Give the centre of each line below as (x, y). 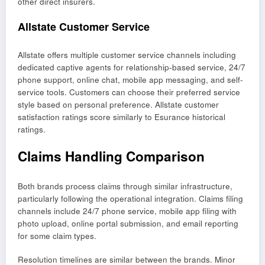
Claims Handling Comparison (111, 156)
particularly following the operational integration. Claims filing (130, 198)
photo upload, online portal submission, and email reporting (128, 223)
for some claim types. (57, 235)
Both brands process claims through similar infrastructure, (125, 186)
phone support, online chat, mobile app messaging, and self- (130, 79)
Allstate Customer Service (84, 27)
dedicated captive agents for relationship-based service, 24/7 (132, 67)
